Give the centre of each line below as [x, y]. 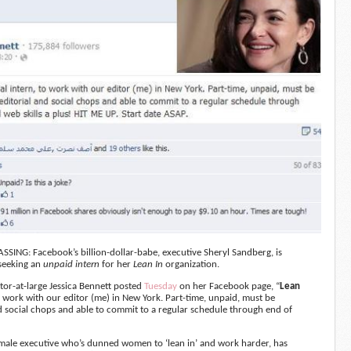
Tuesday [160, 286]
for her [116, 264]
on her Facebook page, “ [228, 286]
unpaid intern [71, 264]
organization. [191, 264]
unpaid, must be [241, 298]
